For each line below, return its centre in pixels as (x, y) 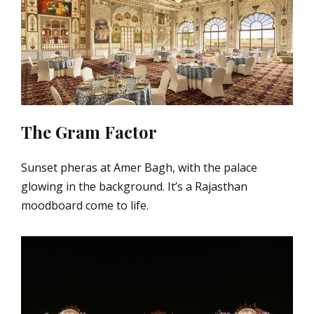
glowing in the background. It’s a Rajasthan (134, 187)
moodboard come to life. (85, 206)
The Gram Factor (89, 132)
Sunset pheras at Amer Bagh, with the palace (139, 168)
